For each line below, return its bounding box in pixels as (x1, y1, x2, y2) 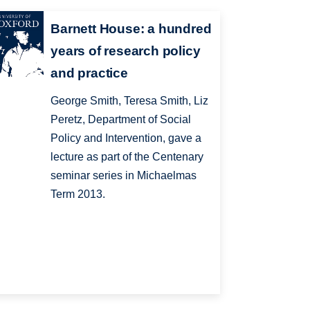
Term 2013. (51, 188, 106, 201)
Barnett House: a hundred (51, 21, 212, 37)
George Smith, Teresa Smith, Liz (51, 95, 209, 107)
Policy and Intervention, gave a (51, 132, 202, 145)
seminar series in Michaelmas (51, 170, 197, 182)
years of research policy (51, 44, 201, 59)
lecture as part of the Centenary (51, 151, 204, 163)
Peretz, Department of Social (51, 113, 192, 126)
